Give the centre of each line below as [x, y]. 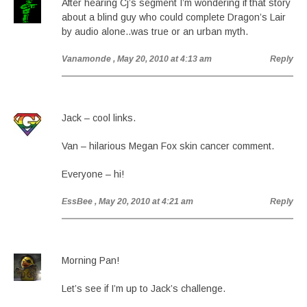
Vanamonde [86, 59]
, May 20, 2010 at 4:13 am [162, 59]
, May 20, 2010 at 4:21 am [144, 201]
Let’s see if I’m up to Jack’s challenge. [144, 288]
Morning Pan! [90, 260]
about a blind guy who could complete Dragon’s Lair [174, 17]
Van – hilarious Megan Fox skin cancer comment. [168, 146]
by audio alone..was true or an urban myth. [155, 32]
